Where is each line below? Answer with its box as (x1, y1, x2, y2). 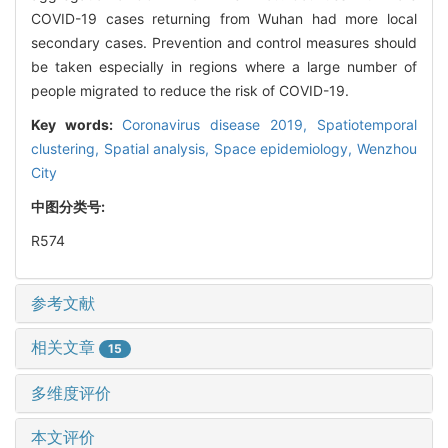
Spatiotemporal (317, 115, 417, 133)
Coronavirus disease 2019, (122, 115, 317, 133)
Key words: (31, 115, 122, 133)
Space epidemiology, (213, 139, 358, 157)
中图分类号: (31, 197, 108, 215)
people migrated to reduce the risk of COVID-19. (31, 81, 349, 99)
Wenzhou (357, 139, 418, 157)
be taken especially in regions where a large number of (31, 57, 417, 75)
